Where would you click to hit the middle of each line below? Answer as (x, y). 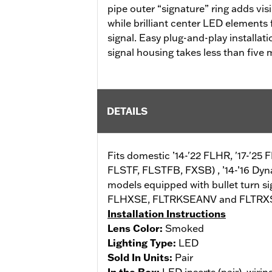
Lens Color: (136, 228)
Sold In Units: (141, 257)
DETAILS (127, 111)
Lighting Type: (143, 243)
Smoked (185, 228)
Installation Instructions (167, 213)
